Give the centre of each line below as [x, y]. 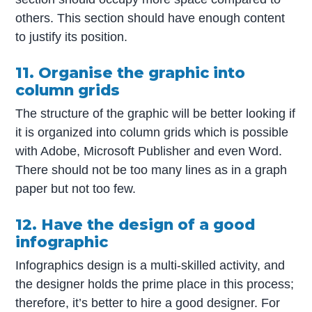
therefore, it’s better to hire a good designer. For [148, 303]
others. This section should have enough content [150, 18]
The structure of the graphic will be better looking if [156, 113]
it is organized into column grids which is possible [152, 132]
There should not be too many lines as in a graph [151, 170]
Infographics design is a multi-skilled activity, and [150, 266]
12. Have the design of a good [135, 224]
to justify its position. [72, 37]
